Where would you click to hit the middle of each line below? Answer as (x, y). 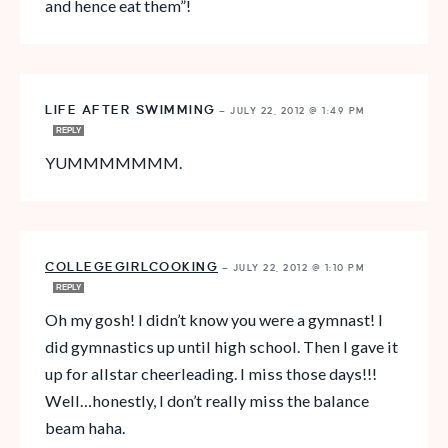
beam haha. (85, 428)
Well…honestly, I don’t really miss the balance (207, 401)
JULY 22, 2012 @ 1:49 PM (298, 111)
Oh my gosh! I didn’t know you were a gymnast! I (214, 320)
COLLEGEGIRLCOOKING (131, 267)
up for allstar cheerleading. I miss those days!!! (211, 374)
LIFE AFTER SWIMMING (130, 110)
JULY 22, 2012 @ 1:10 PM (298, 268)
